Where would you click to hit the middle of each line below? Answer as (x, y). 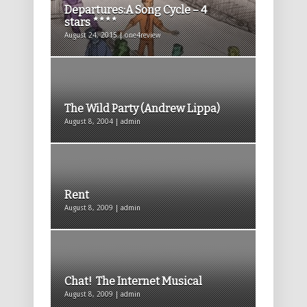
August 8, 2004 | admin (102, 122)
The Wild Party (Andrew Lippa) (142, 109)
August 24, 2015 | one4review (112, 36)
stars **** (91, 23)
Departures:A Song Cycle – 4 (136, 10)
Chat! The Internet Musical (133, 282)
